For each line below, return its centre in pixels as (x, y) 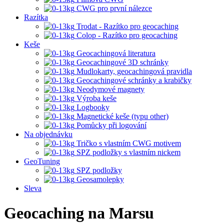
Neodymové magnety (109, 89)
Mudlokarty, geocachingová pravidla (133, 71)
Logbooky (92, 107)
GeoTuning (42, 161)
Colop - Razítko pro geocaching (126, 35)
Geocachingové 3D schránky (121, 62)
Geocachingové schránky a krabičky (133, 80)
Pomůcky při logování (110, 125)
